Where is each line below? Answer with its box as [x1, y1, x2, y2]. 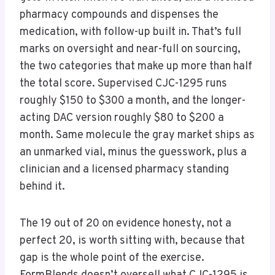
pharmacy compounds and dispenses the [20, 8, 219, 23]
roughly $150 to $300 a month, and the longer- [20, 94, 246, 109]
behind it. [20, 180, 65, 195]
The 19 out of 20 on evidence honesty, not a [20, 217, 231, 231]
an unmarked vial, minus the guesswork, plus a [20, 145, 247, 160]
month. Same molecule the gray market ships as [20, 128, 255, 143]
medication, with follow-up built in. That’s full [20, 25, 241, 40]
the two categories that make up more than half [20, 60, 252, 74]
